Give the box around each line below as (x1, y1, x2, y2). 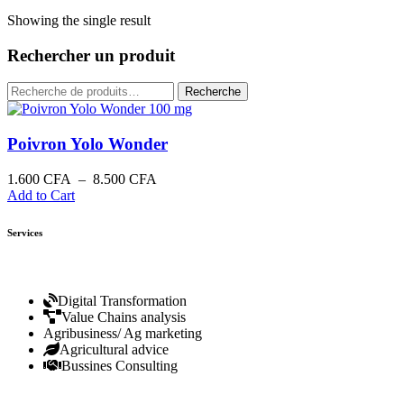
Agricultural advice (60, 341, 169, 357)
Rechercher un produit (7, 45, 175, 65)
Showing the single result (7, 12, 151, 28)
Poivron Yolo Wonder (7, 133, 168, 153)
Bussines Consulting (61, 357, 178, 373)
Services (7, 226, 42, 238)
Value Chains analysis (61, 308, 186, 325)
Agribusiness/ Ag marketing (43, 325, 202, 341)
